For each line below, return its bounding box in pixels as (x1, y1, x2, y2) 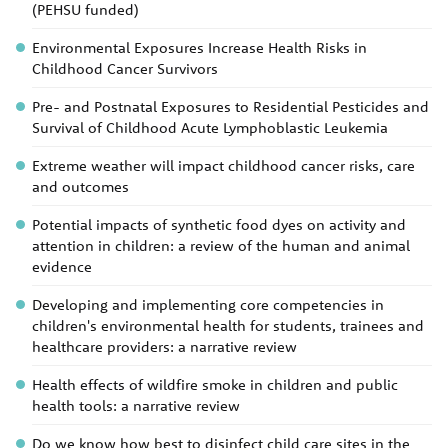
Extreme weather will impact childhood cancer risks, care (32, 156, 415, 175)
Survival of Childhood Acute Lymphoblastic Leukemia (32, 118, 388, 137)
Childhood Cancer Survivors (32, 59, 218, 78)
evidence (32, 257, 92, 276)
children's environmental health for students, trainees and (32, 316, 424, 335)
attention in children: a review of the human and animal (32, 236, 410, 255)
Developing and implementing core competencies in (32, 295, 384, 314)
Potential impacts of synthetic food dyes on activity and (32, 215, 406, 234)
